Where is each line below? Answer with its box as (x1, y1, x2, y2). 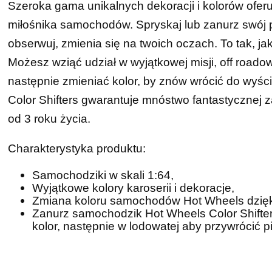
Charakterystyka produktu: (8, 142, 146, 155)
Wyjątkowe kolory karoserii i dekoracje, (32, 182, 235, 194)
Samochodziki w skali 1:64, (32, 169, 174, 182)
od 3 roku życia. (8, 112, 91, 125)
